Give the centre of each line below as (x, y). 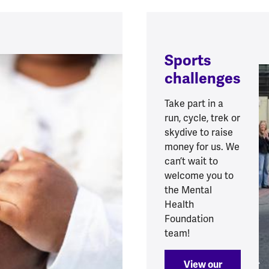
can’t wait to (191, 162)
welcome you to (199, 176)
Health (179, 205)
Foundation (189, 219)
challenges (203, 79)
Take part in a (194, 104)
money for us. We (202, 147)
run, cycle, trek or (202, 118)
